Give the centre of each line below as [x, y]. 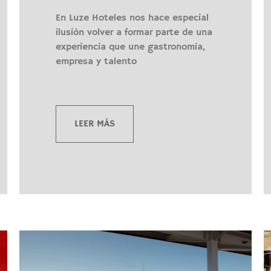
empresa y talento [96, 61]
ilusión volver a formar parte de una [134, 32]
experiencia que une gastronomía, [130, 47]
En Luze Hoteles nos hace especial [132, 18]
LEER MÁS [94, 124]
